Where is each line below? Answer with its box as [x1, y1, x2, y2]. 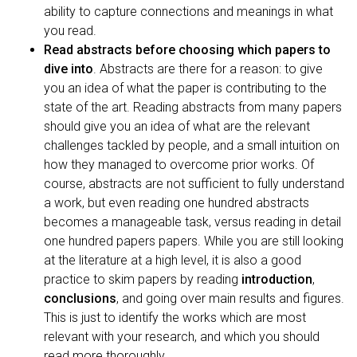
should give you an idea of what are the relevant [44, 118, 310, 134]
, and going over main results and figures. [116, 290, 344, 306]
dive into [44, 61, 93, 76]
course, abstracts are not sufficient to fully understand [44, 175, 344, 191]
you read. [44, 22, 96, 38]
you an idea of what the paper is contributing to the [44, 80, 327, 96]
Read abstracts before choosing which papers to [44, 41, 331, 57]
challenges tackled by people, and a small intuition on [44, 137, 339, 153]
